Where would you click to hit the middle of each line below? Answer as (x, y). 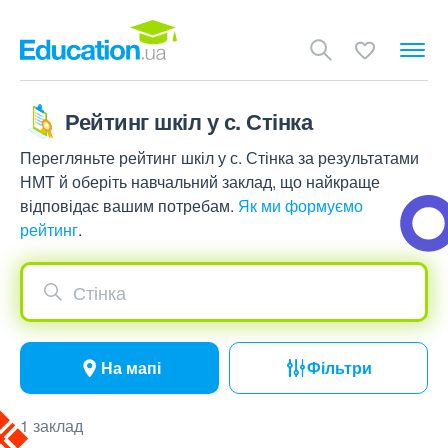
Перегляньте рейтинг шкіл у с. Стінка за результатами (219, 157)
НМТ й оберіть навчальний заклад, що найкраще (200, 181)
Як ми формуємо (300, 205)
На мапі (130, 367)
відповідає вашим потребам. (129, 205)
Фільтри (339, 367)
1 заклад (51, 425)
